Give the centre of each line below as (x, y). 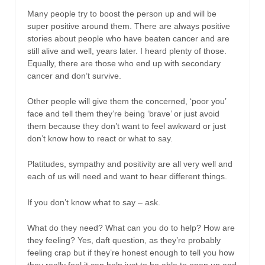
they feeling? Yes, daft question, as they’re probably (124, 240)
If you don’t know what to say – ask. (94, 202)
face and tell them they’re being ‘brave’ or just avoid (123, 113)
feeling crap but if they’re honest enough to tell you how (131, 253)
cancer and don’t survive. (74, 75)
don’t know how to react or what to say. (100, 138)
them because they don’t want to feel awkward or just (127, 126)
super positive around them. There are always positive (129, 26)
